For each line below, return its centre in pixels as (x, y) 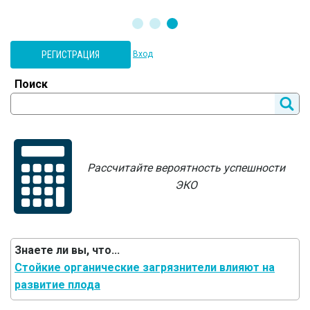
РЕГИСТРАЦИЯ (71, 55)
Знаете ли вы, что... (67, 250)
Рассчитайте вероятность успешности (186, 168)
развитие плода (57, 285)
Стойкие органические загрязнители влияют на (145, 267)
